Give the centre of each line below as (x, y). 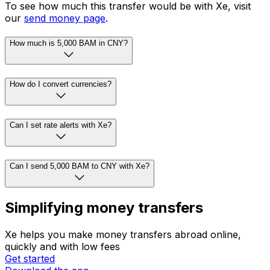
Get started (30, 259)
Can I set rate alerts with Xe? (61, 125)
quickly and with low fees (62, 247)
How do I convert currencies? (61, 84)
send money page (65, 18)
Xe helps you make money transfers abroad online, (123, 235)
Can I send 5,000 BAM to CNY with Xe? (80, 166)
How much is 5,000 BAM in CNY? (69, 43)
